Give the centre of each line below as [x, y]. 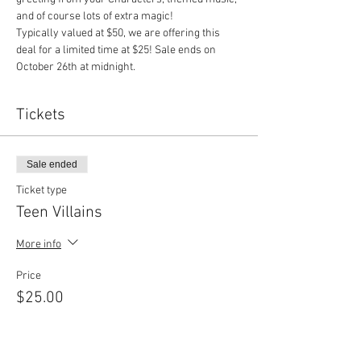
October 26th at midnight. [76, 67]
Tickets [41, 115]
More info [39, 244]
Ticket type [41, 191]
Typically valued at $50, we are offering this [119, 33]
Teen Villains [59, 213]
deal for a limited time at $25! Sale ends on [117, 50]
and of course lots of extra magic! [95, 17]
